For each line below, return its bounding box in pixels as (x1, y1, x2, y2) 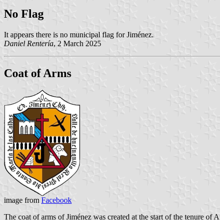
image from (4, 195, 41, 204)
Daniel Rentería (4, 39, 54, 48)
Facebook (41, 195, 72, 204)
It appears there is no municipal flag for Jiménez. (4, 30, 154, 39)
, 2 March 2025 (54, 39, 101, 48)
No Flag (4, 7, 44, 20)
